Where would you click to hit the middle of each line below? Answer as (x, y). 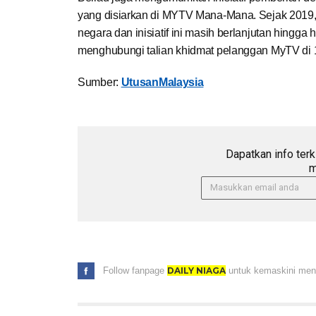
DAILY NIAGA (196, 270)
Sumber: (99, 82)
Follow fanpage (135, 270)
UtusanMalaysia (162, 82)
